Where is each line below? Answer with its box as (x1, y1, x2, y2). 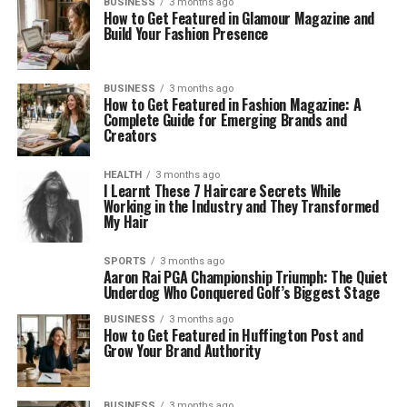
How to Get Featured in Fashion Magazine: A (103, 94, 362, 115)
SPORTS (103, 255, 146, 267)
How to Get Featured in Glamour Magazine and (103, 7, 374, 29)
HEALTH (103, 169, 142, 181)
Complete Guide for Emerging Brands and (103, 109, 347, 131)
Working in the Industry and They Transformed (103, 195, 379, 217)
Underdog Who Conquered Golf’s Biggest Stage (103, 282, 380, 303)
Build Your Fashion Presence (103, 23, 269, 45)
